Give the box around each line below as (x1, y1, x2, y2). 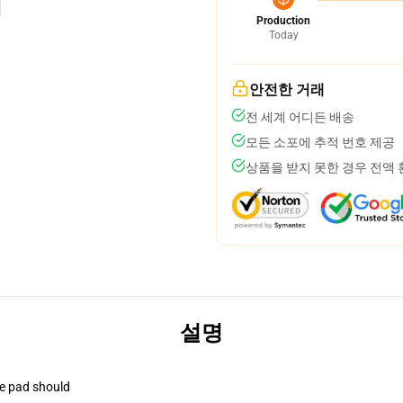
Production (256, 14, 310, 27)
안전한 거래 (249, 81, 325, 98)
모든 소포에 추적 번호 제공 (246, 135, 395, 149)
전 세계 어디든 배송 (246, 110, 354, 124)
